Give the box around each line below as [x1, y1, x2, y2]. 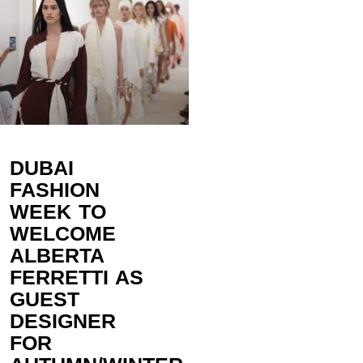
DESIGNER [9, 310, 116, 333]
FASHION [9, 178, 100, 202]
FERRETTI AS [9, 266, 144, 289]
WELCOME [9, 222, 116, 246]
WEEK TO [9, 200, 107, 224]
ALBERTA [9, 244, 104, 267]
